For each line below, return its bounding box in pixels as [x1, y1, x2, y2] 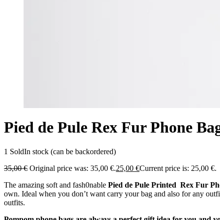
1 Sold [4, 147, 24, 156]
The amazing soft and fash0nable [4, 180, 106, 189]
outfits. [4, 198, 25, 207]
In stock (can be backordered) [24, 147, 116, 156]
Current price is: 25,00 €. [139, 164, 217, 172]
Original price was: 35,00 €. [29, 164, 116, 172]
